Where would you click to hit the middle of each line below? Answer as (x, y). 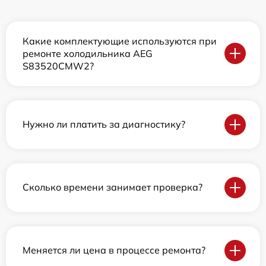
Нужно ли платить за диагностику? (104, 124)
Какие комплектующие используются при (120, 41)
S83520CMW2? (58, 66)
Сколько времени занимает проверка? (113, 187)
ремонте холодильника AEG (88, 53)
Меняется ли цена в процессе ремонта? (114, 250)
